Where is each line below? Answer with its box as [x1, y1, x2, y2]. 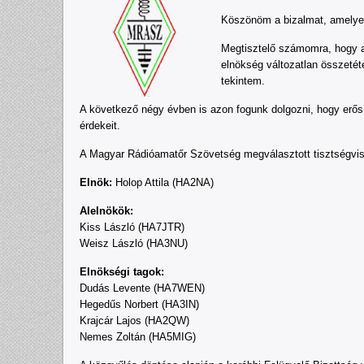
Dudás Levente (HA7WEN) [80, 282, 205, 294]
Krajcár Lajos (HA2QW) [80, 314, 189, 327]
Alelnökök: [80, 205, 133, 217]
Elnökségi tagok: [80, 266, 164, 278]
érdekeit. [80, 119, 120, 132]
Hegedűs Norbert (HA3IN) [80, 298, 199, 310]
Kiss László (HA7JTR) [80, 221, 184, 233]
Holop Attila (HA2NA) [112, 176, 214, 188]
